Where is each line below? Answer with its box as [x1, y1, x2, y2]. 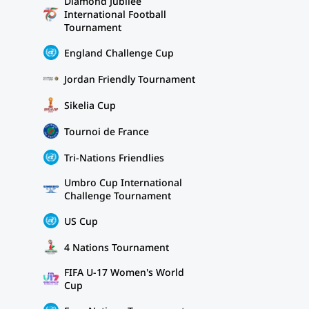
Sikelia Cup [64, 98, 116, 112]
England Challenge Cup [64, 46, 174, 59]
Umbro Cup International [64, 176, 182, 189]
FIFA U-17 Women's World [64, 266, 184, 279]
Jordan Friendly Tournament [64, 72, 195, 86]
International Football [64, 8, 166, 21]
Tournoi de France [64, 124, 149, 138]
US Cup [64, 214, 98, 228]
